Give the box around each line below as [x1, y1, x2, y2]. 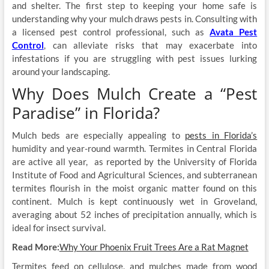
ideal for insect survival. [11, 222, 107, 234]
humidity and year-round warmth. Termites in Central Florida [11, 143, 258, 154]
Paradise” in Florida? [11, 102, 160, 124]
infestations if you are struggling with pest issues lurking [11, 53, 258, 64]
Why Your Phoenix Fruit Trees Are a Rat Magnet [59, 241, 249, 253]
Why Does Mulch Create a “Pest [11, 83, 258, 105]
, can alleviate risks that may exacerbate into [43, 40, 258, 51]
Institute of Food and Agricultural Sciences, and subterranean [11, 169, 258, 181]
